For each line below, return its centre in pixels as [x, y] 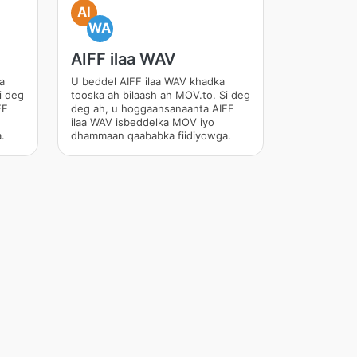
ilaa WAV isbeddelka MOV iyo [142, 122]
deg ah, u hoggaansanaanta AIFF [152, 108]
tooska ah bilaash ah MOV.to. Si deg [160, 95]
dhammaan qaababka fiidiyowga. [151, 135]
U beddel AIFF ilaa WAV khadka [147, 81]
